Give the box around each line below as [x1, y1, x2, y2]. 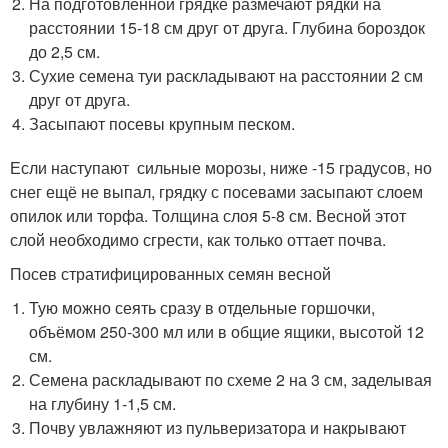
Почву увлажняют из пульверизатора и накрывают [29, 416, 407, 440]
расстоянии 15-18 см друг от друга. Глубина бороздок [29, 16, 426, 40]
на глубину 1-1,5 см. [29, 392, 177, 416]
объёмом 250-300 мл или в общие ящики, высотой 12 [29, 320, 425, 344]
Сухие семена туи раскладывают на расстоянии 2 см [29, 64, 424, 88]
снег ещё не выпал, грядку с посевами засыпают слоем [10, 180, 423, 204]
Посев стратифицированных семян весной [10, 262, 331, 286]
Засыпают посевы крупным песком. [29, 112, 296, 136]
